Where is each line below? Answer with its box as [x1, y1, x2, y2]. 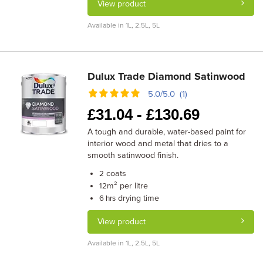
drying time [116, 193, 160, 203]
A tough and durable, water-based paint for [87, 127, 247, 137]
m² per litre [107, 181, 149, 191]
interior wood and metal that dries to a [87, 139, 229, 149]
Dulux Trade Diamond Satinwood [87, 70, 246, 83]
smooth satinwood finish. [87, 150, 179, 160]
